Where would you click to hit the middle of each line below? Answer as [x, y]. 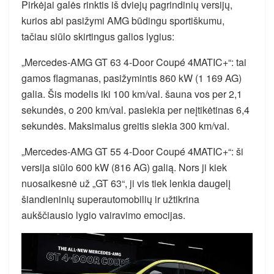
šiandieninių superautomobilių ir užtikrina [110, 199]
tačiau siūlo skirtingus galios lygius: [98, 37]
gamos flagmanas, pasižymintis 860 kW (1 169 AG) [131, 78]
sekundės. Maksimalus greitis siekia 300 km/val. [125, 126]
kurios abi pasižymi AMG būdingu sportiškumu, [123, 21]
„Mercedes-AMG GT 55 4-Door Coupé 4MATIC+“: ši [132, 152]
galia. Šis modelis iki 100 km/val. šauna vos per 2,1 [132, 94]
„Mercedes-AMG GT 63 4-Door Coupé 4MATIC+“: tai [134, 62]
